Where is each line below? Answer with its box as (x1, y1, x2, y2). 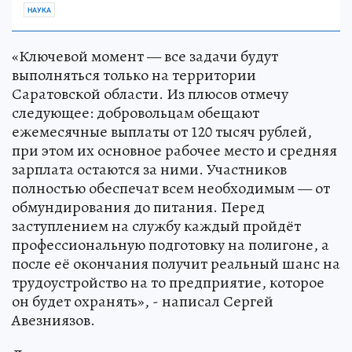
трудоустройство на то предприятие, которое (12, 272, 324, 294)
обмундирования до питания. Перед (12, 196, 265, 218)
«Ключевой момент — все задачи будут (12, 46, 278, 68)
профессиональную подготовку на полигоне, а (12, 234, 329, 256)
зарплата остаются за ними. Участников (12, 159, 287, 181)
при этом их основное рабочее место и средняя (12, 140, 337, 162)
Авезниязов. (12, 310, 95, 332)
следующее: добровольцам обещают (12, 102, 259, 124)
